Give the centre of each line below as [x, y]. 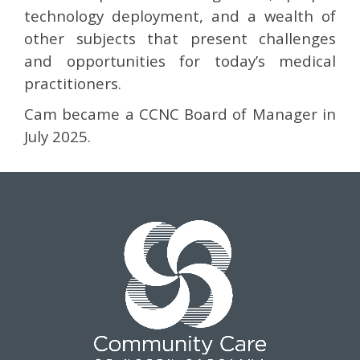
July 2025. [57, 136]
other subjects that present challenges [180, 38]
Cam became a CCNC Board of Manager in [180, 114]
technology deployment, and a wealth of [180, 16]
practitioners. [73, 83]
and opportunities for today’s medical [180, 61]
